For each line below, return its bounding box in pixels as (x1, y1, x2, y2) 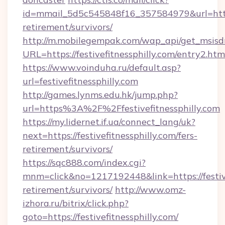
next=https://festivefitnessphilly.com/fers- (23, 130, 197, 141)
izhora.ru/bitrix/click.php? (23, 197, 129, 209)
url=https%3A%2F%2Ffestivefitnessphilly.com (23, 102, 220, 114)
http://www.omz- (115, 184, 186, 195)
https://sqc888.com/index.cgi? (23, 157, 146, 168)
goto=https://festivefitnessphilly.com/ (23, 211, 178, 222)
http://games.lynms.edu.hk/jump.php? (23, 89, 178, 100)
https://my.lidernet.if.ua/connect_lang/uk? (23, 116, 195, 128)
